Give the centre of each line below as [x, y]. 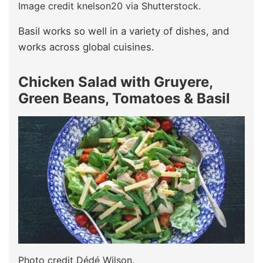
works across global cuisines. [86, 47]
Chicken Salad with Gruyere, [115, 82]
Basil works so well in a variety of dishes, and [124, 31]
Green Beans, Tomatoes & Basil [124, 98]
